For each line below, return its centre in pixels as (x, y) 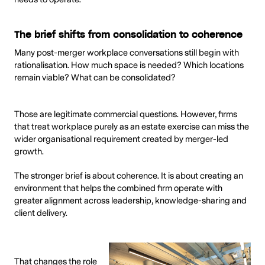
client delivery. (41, 213)
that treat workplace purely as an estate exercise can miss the (132, 127)
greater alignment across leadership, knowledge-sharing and (130, 201)
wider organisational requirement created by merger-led (121, 139)
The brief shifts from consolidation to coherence (128, 35)
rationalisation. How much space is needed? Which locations (129, 66)
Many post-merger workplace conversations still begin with (127, 53)
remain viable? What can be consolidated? (95, 78)
